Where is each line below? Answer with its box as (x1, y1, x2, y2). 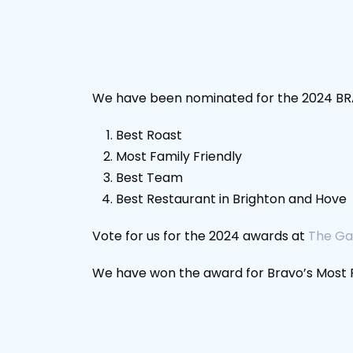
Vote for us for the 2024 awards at (92, 227, 308, 245)
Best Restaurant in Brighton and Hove (116, 190, 347, 208)
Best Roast (116, 126, 182, 144)
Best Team (116, 169, 183, 187)
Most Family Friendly (116, 147, 242, 165)
